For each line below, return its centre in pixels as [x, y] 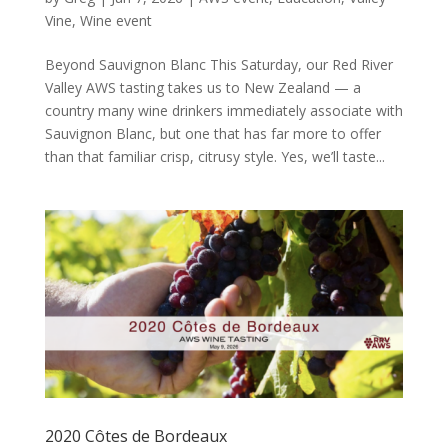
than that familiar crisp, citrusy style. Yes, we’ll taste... [214, 157]
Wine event [115, 21]
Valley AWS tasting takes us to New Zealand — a [202, 88]
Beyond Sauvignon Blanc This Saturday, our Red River [218, 65]
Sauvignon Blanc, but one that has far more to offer [212, 134]
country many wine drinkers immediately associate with [223, 111]
